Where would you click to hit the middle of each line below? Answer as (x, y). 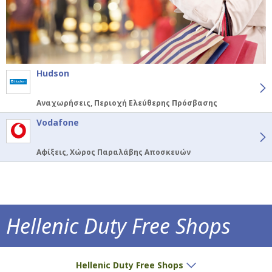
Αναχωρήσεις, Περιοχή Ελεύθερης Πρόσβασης (127, 103)
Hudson (53, 73)
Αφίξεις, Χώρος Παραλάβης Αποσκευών (114, 152)
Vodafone (58, 122)
